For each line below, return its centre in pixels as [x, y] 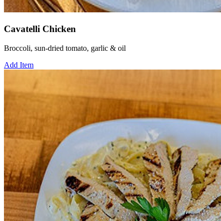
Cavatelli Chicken [40, 29]
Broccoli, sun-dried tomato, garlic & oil [65, 48]
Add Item [19, 65]
